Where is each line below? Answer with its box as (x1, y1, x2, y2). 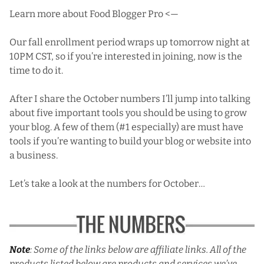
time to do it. (9, 64, 63, 76)
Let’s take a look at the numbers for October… (9, 177, 205, 189)
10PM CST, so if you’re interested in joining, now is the (9, 50, 242, 62)
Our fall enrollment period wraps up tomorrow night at (9, 36, 250, 48)
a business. (9, 149, 58, 161)
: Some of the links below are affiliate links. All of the (30, 243, 246, 255)
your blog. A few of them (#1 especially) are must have (9, 121, 243, 133)
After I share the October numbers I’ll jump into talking (9, 93, 250, 104)
